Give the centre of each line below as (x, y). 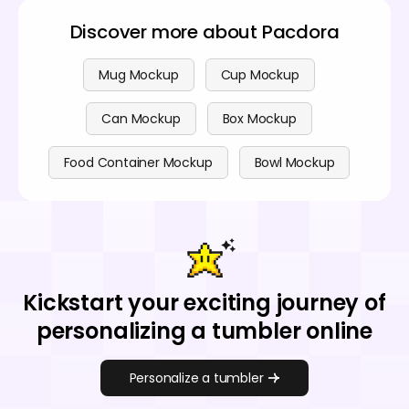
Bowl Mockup (294, 162)
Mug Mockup (139, 74)
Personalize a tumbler (196, 378)
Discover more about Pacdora (204, 31)
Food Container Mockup (138, 162)
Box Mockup (259, 118)
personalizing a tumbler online (204, 330)
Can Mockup (141, 118)
